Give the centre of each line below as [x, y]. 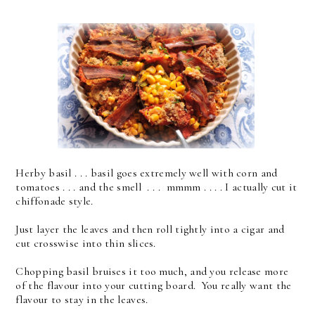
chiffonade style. [56, 201]
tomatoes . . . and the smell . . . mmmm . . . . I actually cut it [156, 187]
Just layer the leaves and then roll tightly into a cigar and [150, 230]
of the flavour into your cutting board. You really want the [154, 286]
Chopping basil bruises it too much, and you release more [152, 272]
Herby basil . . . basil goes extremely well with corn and [147, 173]
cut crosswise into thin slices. [89, 244]
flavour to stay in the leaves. [82, 300]
